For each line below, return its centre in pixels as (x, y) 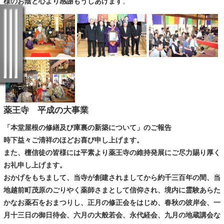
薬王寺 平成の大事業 (46, 110)
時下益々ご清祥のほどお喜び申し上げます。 (73, 140)
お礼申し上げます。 (35, 165)
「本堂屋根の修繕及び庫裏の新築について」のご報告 (87, 127)
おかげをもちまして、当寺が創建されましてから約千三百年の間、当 (112, 177)
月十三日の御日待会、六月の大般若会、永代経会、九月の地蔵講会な (112, 215)
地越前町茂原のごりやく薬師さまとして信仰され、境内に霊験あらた (112, 190)
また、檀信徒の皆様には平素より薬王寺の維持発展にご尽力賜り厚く (112, 152)
